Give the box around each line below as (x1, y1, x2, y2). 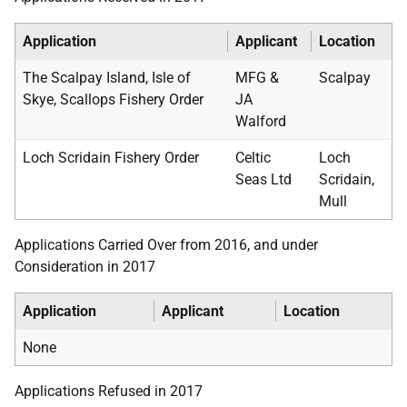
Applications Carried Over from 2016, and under (15, 236, 318, 253)
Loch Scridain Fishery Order (23, 149, 199, 166)
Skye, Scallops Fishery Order (23, 91, 203, 108)
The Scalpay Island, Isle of (23, 69, 191, 86)
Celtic (235, 149, 271, 166)
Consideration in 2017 (15, 258, 155, 275)
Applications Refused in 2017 (15, 382, 203, 400)
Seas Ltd (235, 171, 292, 188)
